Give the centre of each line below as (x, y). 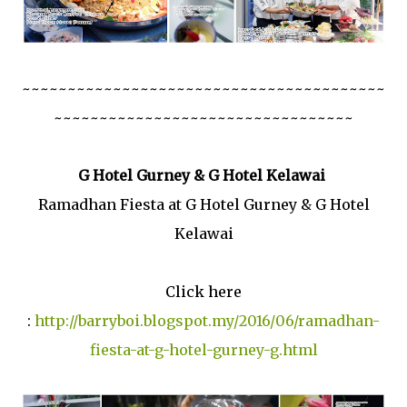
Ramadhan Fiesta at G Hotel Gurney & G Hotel (203, 204)
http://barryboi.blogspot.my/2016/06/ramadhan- (207, 320)
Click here (203, 291)
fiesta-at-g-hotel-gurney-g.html (203, 349)
